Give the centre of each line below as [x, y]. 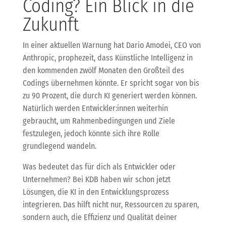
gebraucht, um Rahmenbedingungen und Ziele [99, 121]
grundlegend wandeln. [59, 146]
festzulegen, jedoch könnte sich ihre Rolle [91, 133]
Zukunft [50, 24]
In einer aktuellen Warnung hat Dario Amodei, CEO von [111, 45]
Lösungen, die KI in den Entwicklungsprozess [96, 192]
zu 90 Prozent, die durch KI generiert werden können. [109, 95]
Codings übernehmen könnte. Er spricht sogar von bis [111, 83]
